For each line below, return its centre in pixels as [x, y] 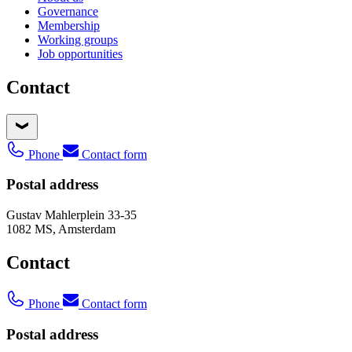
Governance [68, 11]
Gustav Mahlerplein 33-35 [71, 215]
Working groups [78, 39]
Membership [69, 25]
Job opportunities [80, 53]
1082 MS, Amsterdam [61, 229]
